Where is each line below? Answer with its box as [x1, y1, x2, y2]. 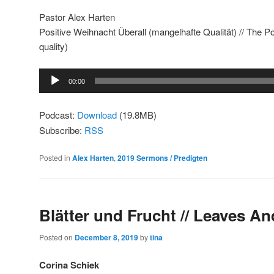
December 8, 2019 [75, 231, 138, 243]
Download [77, 108, 117, 121]
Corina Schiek [39, 258, 99, 272]
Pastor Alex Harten [39, 10, 115, 23]
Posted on [39, 231, 75, 242]
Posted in [39, 152, 70, 163]
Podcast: [39, 108, 77, 121]
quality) [39, 39, 68, 53]
